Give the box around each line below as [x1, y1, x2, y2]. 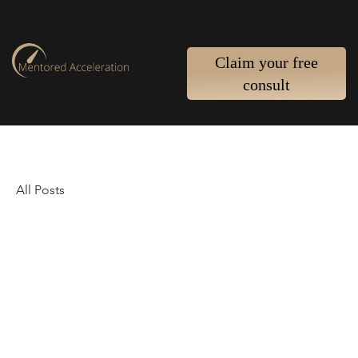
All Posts [16, 182, 65, 197]
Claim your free [215, 54, 318, 71]
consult [243, 76, 290, 93]
